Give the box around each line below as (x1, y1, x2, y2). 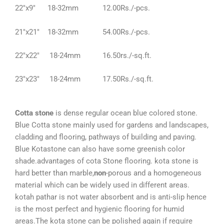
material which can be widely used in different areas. (15, 180, 189, 189)
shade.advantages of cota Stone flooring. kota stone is (15, 156, 198, 165)
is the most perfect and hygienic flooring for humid (15, 204, 184, 213)
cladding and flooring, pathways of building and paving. (15, 132, 196, 141)
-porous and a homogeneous (106, 168, 201, 177)
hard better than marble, (15, 168, 94, 177)
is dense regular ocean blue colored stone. (53, 108, 197, 117)
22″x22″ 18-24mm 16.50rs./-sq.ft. (15, 51, 151, 60)
